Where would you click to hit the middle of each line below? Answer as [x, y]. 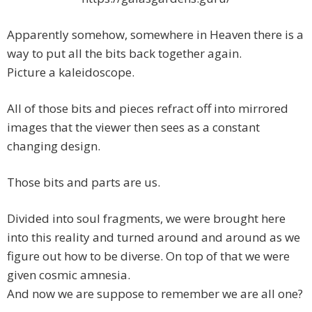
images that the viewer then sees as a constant [133, 127]
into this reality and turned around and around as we [154, 237]
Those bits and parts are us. [84, 182]
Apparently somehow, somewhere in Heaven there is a [155, 35]
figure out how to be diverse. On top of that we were [148, 256]
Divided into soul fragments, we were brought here [146, 219]
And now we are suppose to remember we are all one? [155, 294]
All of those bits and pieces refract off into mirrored [148, 109]
